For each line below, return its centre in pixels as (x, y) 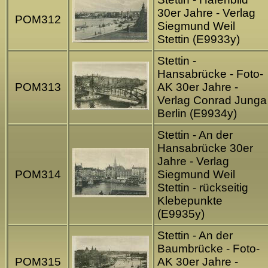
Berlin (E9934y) (197, 114)
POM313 (38, 87)
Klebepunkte (190, 201)
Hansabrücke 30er (205, 148)
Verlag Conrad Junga (212, 100)
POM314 (38, 175)
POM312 (38, 20)
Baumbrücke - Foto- (208, 249)
